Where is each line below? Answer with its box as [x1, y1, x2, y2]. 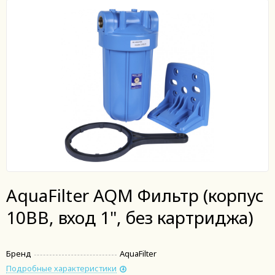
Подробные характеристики [6, 263, 117, 274]
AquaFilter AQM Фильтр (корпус [6, 184, 264, 207]
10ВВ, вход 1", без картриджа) [6, 206, 254, 229]
